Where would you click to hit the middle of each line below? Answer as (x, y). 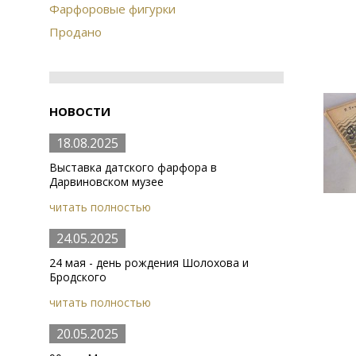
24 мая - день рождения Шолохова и (149, 263)
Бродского (78, 277)
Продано (75, 32)
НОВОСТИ (80, 111)
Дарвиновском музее (106, 182)
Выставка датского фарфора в (133, 167)
